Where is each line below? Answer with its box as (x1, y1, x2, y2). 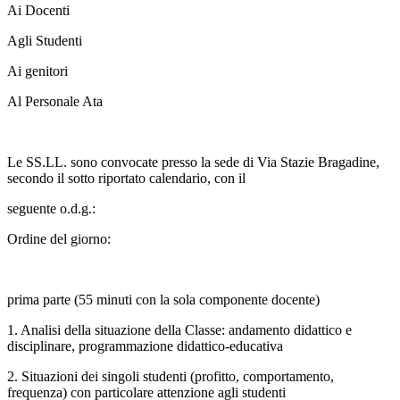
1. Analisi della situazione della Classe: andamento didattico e (7, 322, 352, 338)
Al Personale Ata (7, 94, 103, 110)
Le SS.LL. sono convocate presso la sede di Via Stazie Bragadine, (7, 154, 379, 171)
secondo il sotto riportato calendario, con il (7, 171, 246, 187)
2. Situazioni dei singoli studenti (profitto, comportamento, (7, 369, 334, 385)
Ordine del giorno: (7, 231, 111, 247)
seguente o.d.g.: (7, 201, 96, 217)
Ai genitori (7, 63, 68, 79)
